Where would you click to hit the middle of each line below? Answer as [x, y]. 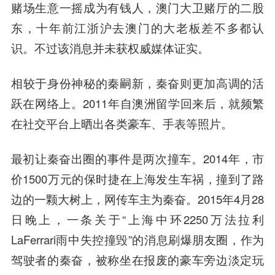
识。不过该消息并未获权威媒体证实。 [110, 48]
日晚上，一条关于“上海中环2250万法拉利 [137, 219]
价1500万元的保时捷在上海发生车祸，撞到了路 [137, 178]
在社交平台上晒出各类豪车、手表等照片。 [122, 123]
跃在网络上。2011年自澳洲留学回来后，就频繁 [137, 103]
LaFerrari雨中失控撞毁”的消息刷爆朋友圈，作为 [137, 239]
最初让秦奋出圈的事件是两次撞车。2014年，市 [137, 158]
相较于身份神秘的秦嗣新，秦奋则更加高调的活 [137, 83]
